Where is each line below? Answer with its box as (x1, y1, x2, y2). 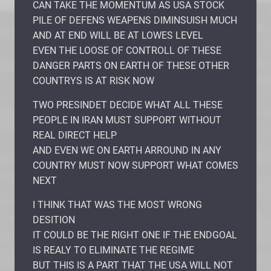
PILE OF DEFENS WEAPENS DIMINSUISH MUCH (33, 14, 237, 26)
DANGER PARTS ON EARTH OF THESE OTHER (33, 59, 229, 71)
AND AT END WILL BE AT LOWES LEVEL (33, 29, 203, 41)
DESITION (33, 214, 75, 226)
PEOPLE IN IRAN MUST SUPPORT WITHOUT (33, 114, 221, 126)
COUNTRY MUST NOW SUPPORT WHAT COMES (33, 159, 238, 171)
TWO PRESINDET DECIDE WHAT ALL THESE (33, 99, 223, 111)
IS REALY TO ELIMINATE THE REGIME (33, 244, 194, 256)
